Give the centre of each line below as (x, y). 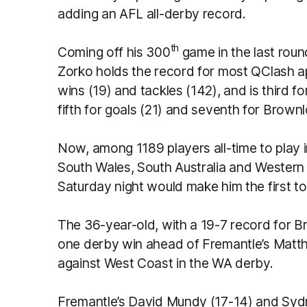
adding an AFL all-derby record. (152, 13)
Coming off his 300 (114, 52)
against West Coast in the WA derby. (165, 263)
